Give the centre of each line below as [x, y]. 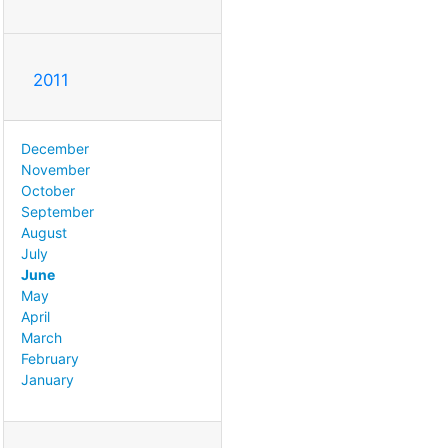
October [48, 190]
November [55, 169]
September [57, 211]
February [50, 358]
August [44, 232]
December [55, 148]
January [47, 379]
